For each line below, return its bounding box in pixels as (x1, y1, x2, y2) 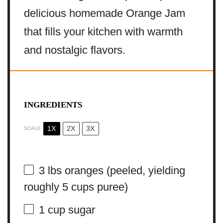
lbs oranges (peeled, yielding (44, 164, 185, 177)
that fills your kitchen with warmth (23, 25, 183, 38)
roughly (23, 180, 62, 193)
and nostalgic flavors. (23, 44, 125, 57)
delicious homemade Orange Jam (23, 7, 185, 20)
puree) (94, 180, 128, 193)
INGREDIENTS (23, 100, 82, 110)
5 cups (62, 180, 94, 193)
